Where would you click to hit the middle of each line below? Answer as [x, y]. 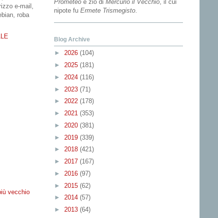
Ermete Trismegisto [108, 10]
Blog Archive [72, 39]
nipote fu [67, 10]
